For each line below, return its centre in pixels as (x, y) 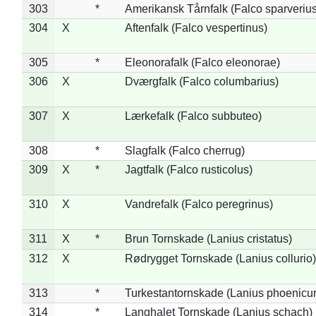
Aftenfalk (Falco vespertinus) (196, 28)
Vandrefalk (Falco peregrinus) (199, 204)
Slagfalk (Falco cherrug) (184, 150)
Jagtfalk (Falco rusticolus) (188, 169)
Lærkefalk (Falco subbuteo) (193, 116)
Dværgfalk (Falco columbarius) (201, 81)
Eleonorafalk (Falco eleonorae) (202, 62)
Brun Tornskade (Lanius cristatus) (208, 238)
